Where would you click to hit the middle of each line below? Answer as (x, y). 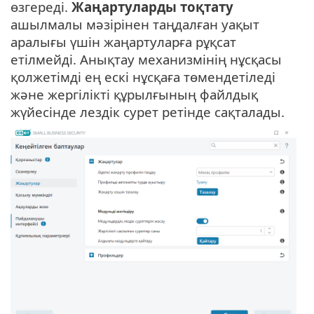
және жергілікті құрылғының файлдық (134, 94)
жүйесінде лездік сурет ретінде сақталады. (148, 111)
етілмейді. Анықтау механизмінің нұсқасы (146, 59)
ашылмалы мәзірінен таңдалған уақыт (135, 24)
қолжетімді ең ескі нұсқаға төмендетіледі (143, 76)
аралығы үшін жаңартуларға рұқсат (123, 41)
